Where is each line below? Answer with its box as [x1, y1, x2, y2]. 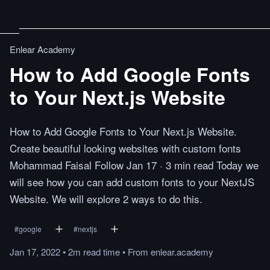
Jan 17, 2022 [10, 245, 60, 258]
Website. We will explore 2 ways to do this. [10, 191, 202, 206]
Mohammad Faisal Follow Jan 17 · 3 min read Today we [10, 157, 259, 172]
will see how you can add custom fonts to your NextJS [10, 174, 254, 189]
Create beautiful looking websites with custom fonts [10, 140, 241, 155]
